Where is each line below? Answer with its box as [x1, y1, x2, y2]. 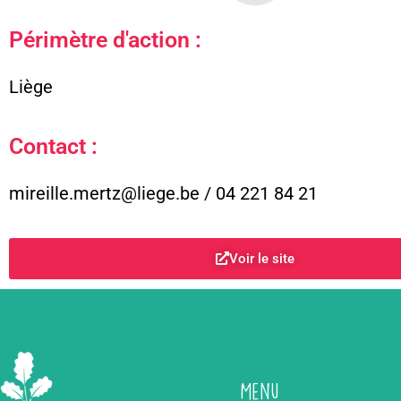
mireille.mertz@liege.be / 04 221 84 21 [9, 183, 318, 205]
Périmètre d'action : [9, 26, 201, 53]
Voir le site [229, 250, 294, 267]
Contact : [9, 133, 98, 160]
